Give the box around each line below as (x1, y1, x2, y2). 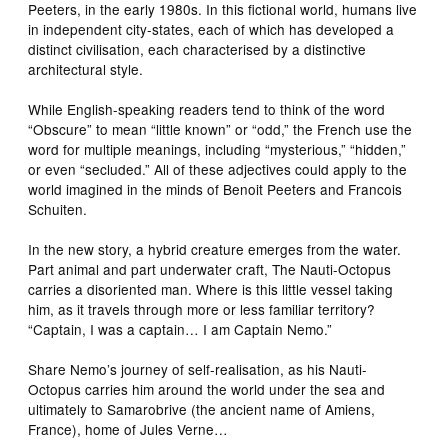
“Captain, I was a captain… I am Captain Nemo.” (28, 319, 333, 340)
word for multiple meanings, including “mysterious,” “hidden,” (28, 139, 407, 160)
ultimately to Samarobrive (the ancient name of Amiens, (28, 399, 376, 420)
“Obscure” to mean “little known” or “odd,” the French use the (28, 119, 413, 140)
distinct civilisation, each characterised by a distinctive (28, 39, 367, 60)
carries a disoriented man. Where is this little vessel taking (28, 279, 394, 300)
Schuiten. (28, 199, 88, 220)
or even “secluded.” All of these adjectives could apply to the (28, 159, 408, 180)
